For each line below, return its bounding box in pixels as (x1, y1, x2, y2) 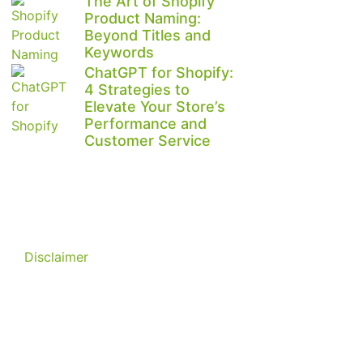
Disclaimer (24, 249, 88, 266)
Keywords (84, 44, 154, 62)
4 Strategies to (84, 81, 190, 99)
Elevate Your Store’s (84, 98, 225, 116)
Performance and (84, 115, 207, 133)
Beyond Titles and (84, 27, 211, 45)
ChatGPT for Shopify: (84, 64, 233, 82)
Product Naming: (84, 10, 201, 28)
